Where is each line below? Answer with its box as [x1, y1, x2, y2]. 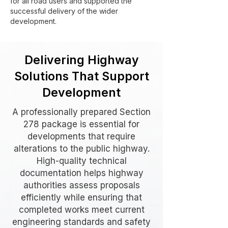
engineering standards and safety [12, 217, 151, 227]
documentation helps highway [19, 168, 144, 178]
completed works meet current [18, 205, 145, 215]
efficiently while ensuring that [21, 192, 142, 203]
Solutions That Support [14, 69, 149, 83]
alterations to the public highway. [13, 144, 150, 154]
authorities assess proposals [23, 180, 140, 190]
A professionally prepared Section [12, 107, 151, 117]
